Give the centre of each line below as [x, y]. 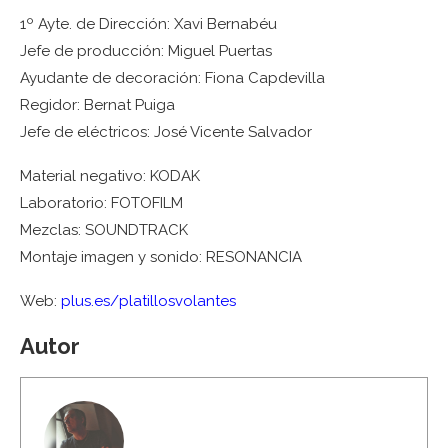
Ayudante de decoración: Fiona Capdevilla [172, 78]
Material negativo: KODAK [110, 176]
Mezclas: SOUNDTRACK [104, 230]
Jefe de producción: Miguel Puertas [146, 51]
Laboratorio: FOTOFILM [101, 203]
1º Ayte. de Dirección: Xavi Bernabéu [148, 24]
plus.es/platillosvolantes [148, 301]
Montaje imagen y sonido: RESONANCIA [161, 257]
